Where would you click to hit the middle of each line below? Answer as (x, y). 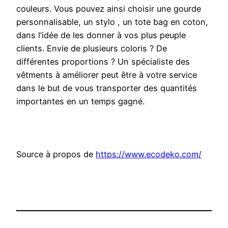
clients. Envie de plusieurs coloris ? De (92, 49)
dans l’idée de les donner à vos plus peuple (101, 35)
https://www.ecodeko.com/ (149, 154)
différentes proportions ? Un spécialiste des (103, 62)
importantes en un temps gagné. (80, 102)
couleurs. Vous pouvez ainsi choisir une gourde (109, 9)
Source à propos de (56, 154)
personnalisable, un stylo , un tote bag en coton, (112, 22)
